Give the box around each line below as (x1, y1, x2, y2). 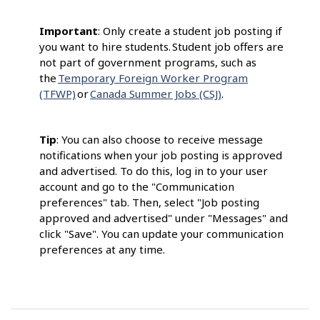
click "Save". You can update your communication (39, 226, 284, 241)
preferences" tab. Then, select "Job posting (39, 195, 259, 210)
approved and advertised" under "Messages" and (39, 211, 288, 226)
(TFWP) (39, 86, 76, 101)
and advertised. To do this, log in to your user (39, 164, 268, 179)
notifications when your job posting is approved (39, 148, 282, 163)
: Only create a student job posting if (98, 24, 282, 39)
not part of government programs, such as (39, 55, 256, 70)
